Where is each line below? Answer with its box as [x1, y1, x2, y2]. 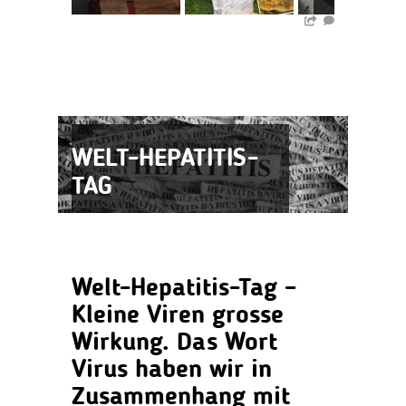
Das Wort [177, 330, 277, 356]
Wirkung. [72, 330, 177, 356]
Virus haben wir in [72, 357, 272, 383]
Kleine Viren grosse [72, 303, 284, 329]
